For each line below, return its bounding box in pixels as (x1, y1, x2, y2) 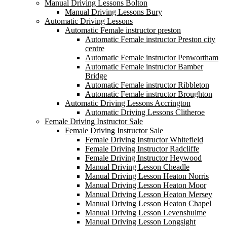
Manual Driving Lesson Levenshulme (85, 208, 206, 217)
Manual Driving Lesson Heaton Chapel (85, 199, 211, 208)
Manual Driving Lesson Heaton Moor (85, 180, 206, 190)
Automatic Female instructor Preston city (85, 34, 215, 44)
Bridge (85, 71, 107, 80)
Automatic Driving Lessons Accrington (65, 98, 191, 107)
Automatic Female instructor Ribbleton (85, 80, 209, 89)
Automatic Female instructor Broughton (85, 89, 212, 98)
